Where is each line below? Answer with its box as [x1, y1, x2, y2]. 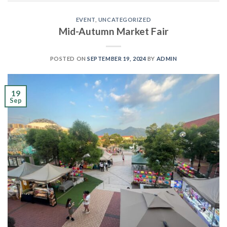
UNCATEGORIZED [98, 16, 152, 23]
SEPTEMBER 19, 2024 [87, 55, 146, 62]
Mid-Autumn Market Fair [58, 25, 169, 37]
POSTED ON [50, 55, 88, 62]
